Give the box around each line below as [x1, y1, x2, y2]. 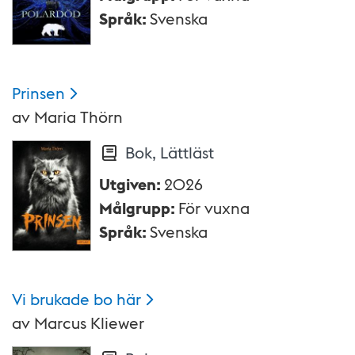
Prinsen [12, 82, 65, 104]
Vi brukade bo [12, 288, 113, 310]
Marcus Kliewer [34, 312, 144, 334]
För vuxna [178, 197, 250, 219]
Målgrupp [99, 197, 170, 219]
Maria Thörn [34, 106, 123, 128]
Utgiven [99, 174, 156, 195]
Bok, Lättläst [124, 142, 214, 163]
